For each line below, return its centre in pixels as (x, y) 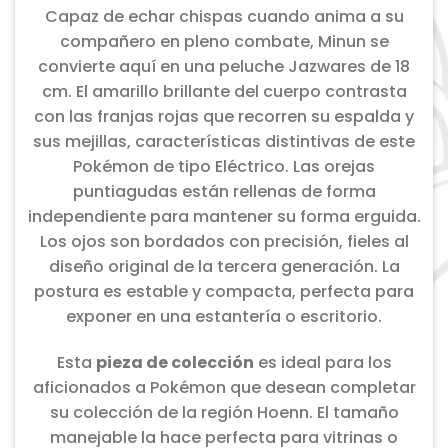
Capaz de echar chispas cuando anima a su (224, 16)
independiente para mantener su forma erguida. (224, 216)
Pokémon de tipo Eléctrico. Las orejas (224, 166)
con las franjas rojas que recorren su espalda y (224, 116)
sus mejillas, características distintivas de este (224, 141)
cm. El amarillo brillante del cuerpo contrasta (224, 91)
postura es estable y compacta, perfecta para (224, 291)
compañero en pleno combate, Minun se (224, 41)
